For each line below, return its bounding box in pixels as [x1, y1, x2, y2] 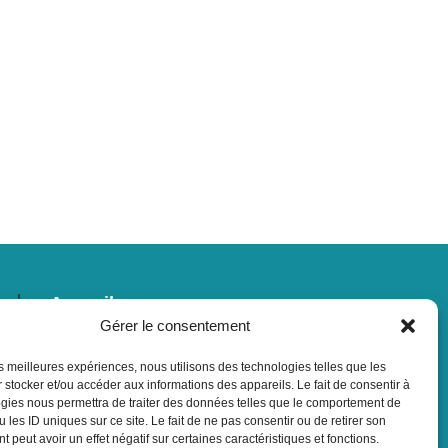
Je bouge [49, 364, 129, 385]
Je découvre [49, 310, 155, 331]
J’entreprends [49, 328, 169, 349]
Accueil [49, 292, 114, 313]
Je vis [49, 346, 100, 367]
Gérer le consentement [99, 317, 250, 334]
